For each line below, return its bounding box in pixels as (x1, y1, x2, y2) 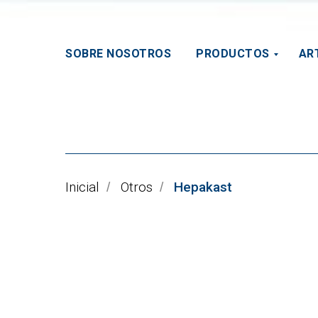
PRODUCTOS (196, 47, 270, 60)
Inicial (65, 179, 99, 195)
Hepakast (174, 179, 232, 195)
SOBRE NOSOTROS (65, 47, 171, 60)
